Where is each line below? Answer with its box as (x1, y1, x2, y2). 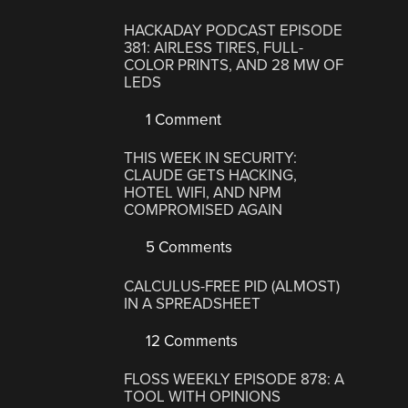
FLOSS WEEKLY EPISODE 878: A (124, 370, 345, 390)
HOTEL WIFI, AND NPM (124, 183, 282, 203)
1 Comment (142, 109, 222, 129)
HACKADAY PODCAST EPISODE (124, 20, 343, 40)
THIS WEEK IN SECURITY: (124, 148, 298, 168)
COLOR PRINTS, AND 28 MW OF (124, 55, 344, 75)
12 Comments (142, 331, 239, 351)
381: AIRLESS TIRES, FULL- (124, 37, 304, 57)
